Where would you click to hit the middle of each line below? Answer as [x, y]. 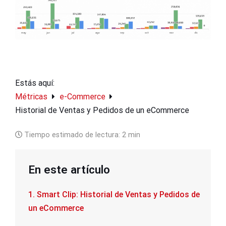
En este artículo [69, 170]
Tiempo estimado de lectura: [72, 135]
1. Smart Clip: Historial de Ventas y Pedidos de [114, 195]
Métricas [32, 96]
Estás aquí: [35, 83]
